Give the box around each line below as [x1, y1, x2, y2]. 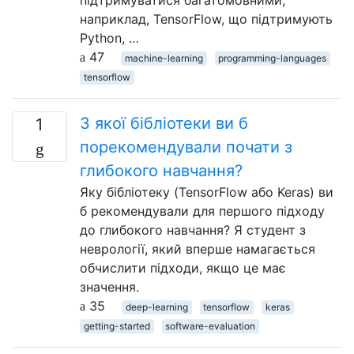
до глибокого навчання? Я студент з [80, 222, 306, 238]
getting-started [83, 320, 150, 332]
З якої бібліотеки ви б [80, 114, 248, 133]
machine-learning [124, 52, 203, 64]
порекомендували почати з [80, 137, 292, 156]
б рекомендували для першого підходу [80, 203, 325, 219]
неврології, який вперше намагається [80, 241, 315, 257]
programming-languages [218, 52, 327, 64]
